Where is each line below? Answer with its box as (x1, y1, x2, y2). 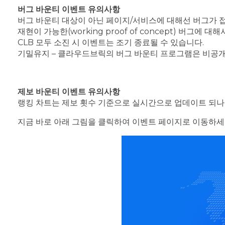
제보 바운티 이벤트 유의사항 (18, 86, 120, 96)
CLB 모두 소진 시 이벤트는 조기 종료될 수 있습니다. (18, 37, 204, 47)
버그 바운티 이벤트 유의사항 (18, 4, 120, 14)
